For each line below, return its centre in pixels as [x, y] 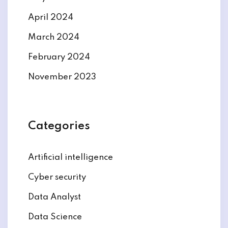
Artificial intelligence [70, 158]
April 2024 [51, 18]
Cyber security [57, 178]
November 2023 [62, 77]
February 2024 [59, 58]
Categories [59, 126]
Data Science [55, 217]
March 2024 [54, 38]
